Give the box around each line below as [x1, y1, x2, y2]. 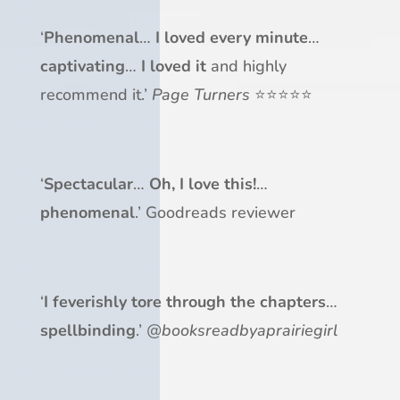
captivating [39, 55, 125, 78]
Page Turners [146, 84, 254, 106]
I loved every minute [154, 27, 308, 49]
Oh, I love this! [148, 173, 256, 196]
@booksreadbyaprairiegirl [146, 320, 337, 342]
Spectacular [43, 173, 133, 196]
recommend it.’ [39, 84, 147, 106]
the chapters [229, 291, 326, 313]
